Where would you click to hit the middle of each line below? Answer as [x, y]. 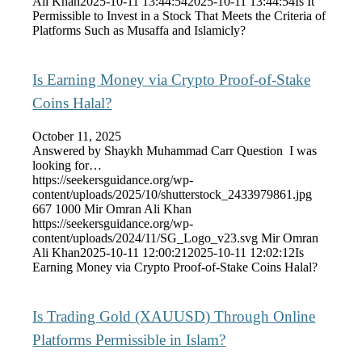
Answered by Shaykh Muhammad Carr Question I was [175, 151]
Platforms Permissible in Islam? [129, 340]
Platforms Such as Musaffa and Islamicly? [139, 30]
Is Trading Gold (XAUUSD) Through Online [174, 317]
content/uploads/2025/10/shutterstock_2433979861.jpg [173, 195]
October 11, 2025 [77, 137]
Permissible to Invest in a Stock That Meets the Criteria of [179, 15]
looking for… [67, 166]
